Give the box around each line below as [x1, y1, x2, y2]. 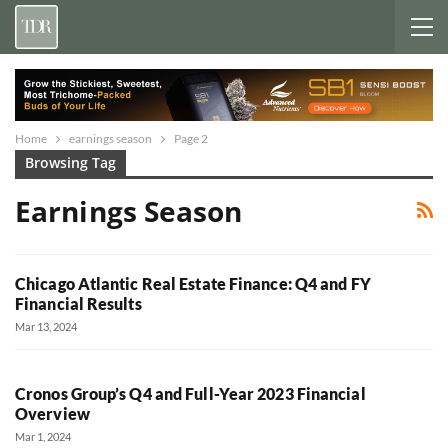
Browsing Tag [25, 152, 116, 172]
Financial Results [15, 294, 142, 314]
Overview [15, 404, 90, 424]
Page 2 [174, 130, 208, 146]
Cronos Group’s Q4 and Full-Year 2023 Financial [15, 384, 366, 404]
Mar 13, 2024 [15, 320, 77, 334]
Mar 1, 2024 [15, 430, 71, 444]
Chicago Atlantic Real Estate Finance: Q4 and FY [15, 274, 371, 294]
